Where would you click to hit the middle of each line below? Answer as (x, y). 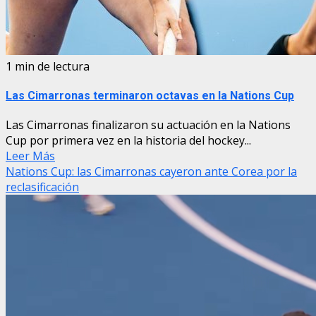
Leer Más (30, 156)
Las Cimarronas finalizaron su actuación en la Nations (148, 125)
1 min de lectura (48, 66)
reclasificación (42, 187)
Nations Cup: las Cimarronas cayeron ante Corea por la (151, 172)
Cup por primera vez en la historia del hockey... (128, 141)
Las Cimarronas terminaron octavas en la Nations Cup (150, 96)
